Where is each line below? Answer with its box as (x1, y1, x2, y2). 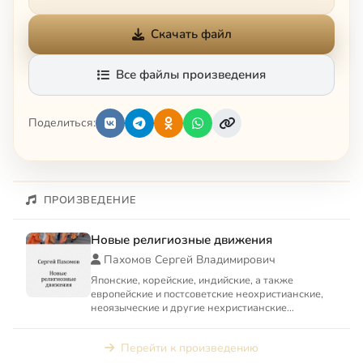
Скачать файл (150, 25, 232, 42)
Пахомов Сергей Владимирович (104, 251, 275, 267)
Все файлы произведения (116, 66, 266, 83)
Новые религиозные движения (91, 231, 272, 248)
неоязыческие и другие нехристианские (91, 300, 287, 315)
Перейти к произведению (121, 340, 258, 356)
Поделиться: (28, 115, 96, 131)
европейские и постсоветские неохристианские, (91, 286, 323, 301)
